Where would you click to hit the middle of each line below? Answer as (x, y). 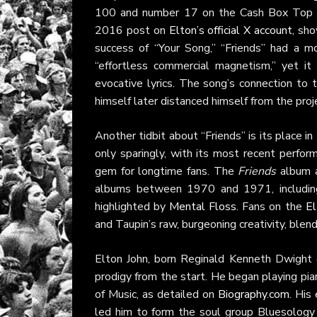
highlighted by (132, 207)
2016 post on (132, 30)
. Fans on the (271, 207)
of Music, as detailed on (157, 294)
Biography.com (254, 294)
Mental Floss (203, 207)
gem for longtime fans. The (167, 171)
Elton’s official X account (231, 30)
